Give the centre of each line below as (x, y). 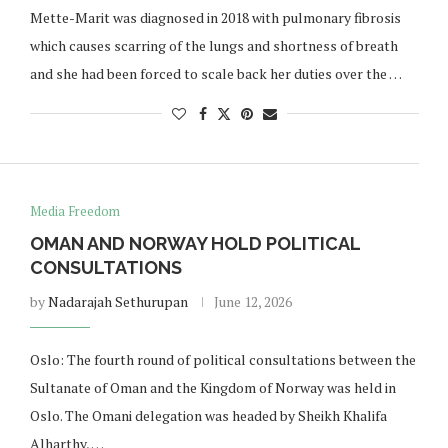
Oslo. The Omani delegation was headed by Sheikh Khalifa (208, 415)
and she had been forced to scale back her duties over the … (215, 73)
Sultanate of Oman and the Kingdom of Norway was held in (212, 387)
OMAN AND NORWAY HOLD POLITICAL (194, 243)
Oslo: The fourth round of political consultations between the (222, 359)
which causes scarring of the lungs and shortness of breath (213, 45)
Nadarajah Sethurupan (117, 301)
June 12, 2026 (252, 301)
